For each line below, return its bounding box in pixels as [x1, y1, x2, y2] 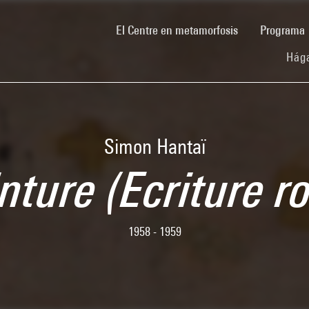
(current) [237, 21, 278, 37]
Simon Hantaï [103, 134, 206, 158]
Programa [260, 22, 308, 37]
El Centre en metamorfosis [116, 22, 238, 37]
